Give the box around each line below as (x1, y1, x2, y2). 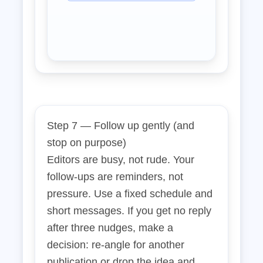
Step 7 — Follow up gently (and (47, 120, 194, 131)
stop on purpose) (47, 137, 126, 149)
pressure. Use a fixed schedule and (47, 188, 213, 200)
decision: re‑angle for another (47, 239, 184, 251)
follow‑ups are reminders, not (47, 171, 183, 183)
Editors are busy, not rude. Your (47, 154, 194, 166)
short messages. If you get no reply (47, 205, 211, 217)
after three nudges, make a (47, 222, 173, 234)
